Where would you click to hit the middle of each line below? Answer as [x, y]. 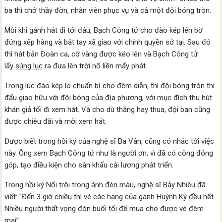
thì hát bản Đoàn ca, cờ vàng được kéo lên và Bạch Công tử [101, 54]
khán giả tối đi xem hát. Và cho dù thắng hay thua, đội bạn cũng [108, 110]
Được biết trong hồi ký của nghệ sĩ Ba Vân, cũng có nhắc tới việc [110, 141]
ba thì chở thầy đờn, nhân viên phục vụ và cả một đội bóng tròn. [109, 10]
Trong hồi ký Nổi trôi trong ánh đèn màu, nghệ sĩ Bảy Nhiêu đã [105, 185]
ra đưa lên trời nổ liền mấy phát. [96, 66]
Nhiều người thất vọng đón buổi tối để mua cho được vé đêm [104, 209]
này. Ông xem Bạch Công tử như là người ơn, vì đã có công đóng [109, 153]
